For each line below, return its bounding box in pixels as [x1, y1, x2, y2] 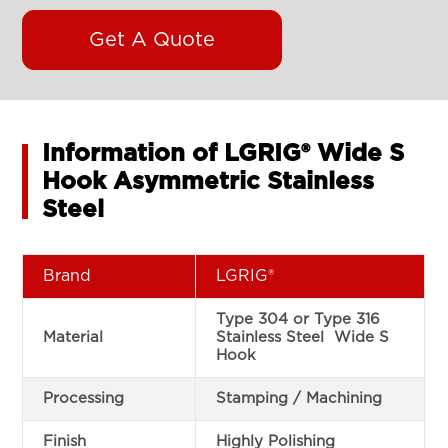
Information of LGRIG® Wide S [42, 141, 405, 166]
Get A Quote [89, 29, 216, 50]
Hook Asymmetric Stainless [42, 169, 375, 194]
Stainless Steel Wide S [216, 329, 390, 345]
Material [43, 329, 104, 345]
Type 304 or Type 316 [216, 311, 381, 327]
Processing [43, 390, 125, 406]
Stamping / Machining [216, 390, 383, 406]
